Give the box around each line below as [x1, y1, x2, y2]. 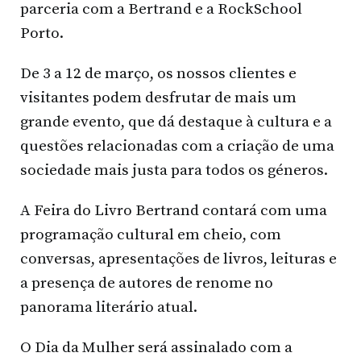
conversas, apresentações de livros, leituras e [20, 250, 337, 269]
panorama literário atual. [20, 298, 197, 317]
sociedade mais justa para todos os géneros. [20, 161, 328, 180]
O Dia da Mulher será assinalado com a [20, 338, 293, 358]
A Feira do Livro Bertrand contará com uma [20, 201, 327, 221]
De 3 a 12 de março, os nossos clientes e [20, 64, 297, 84]
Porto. [20, 24, 64, 44]
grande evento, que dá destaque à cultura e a [20, 113, 332, 132]
